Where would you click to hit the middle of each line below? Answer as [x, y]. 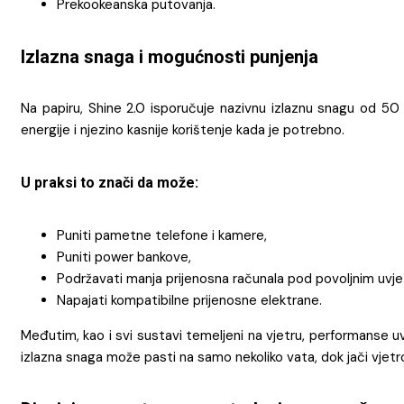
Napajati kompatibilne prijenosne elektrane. [189, 301]
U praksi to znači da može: [110, 183]
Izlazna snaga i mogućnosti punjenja [170, 56]
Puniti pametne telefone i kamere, [162, 236]
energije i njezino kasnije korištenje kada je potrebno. [183, 129]
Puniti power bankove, [124, 257]
